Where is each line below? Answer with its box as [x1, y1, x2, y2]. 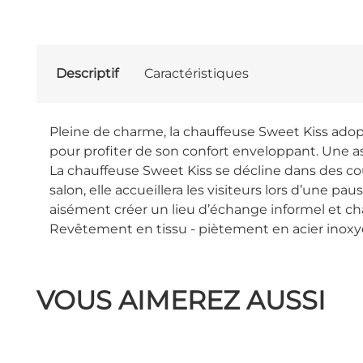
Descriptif [55, 66, 118, 81]
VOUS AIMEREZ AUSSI [36, 284, 326, 316]
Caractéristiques [143, 66, 249, 81]
